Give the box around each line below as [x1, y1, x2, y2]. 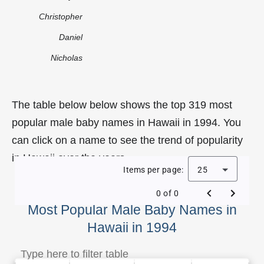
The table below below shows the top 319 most [12, 98, 232, 111]
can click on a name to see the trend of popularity [12, 134, 243, 146]
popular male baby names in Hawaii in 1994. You [12, 116, 241, 128]
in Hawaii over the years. [12, 151, 128, 164]
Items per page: [123, 164, 183, 174]
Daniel [59, 32, 82, 42]
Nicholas [51, 52, 82, 62]
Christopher [39, 11, 82, 21]
